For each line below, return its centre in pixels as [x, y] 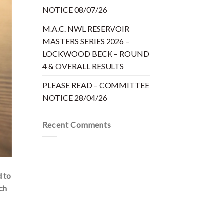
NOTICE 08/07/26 [74, 9]
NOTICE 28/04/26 [74, 97]
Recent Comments [76, 124]
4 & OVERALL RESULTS [83, 66]
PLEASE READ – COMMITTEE [96, 85]
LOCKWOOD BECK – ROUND [96, 53]
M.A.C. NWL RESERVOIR [86, 28]
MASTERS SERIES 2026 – [86, 41]
